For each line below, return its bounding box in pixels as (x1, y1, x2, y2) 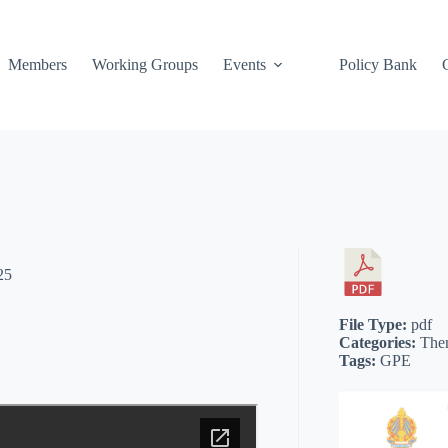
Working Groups (91, 56, 198, 73)
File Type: (339, 316, 412, 333)
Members (7, 56, 67, 73)
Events (222, 56, 266, 73)
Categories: (339, 334, 421, 351)
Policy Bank (338, 56, 417, 73)
